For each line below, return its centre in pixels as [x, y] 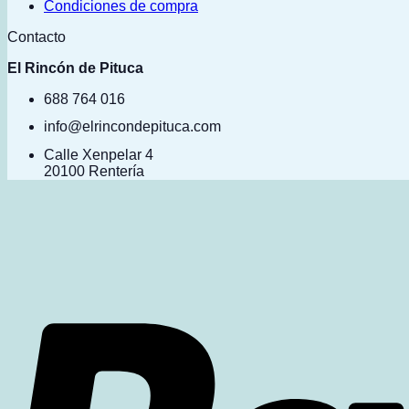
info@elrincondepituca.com [132, 127]
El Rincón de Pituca [75, 68]
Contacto [37, 37]
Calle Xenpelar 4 [99, 155]
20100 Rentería [94, 172]
